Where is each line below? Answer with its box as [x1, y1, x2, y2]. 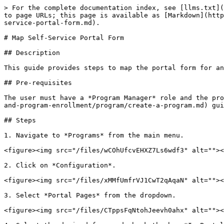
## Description [4, 49, 60, 56]
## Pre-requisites [4, 79, 72, 86]
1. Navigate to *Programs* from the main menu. [4, 131, 184, 139]
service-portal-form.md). [4, 19, 100, 26]
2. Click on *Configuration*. [4, 161, 116, 169]
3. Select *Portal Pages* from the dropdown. [4, 191, 176, 199]
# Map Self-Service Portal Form [4, 34, 124, 41]
